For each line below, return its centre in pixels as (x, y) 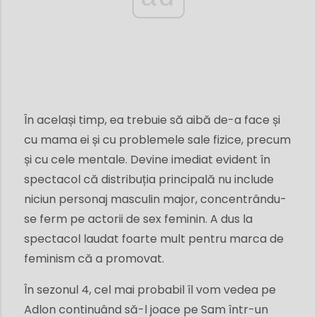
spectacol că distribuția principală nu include (149, 180)
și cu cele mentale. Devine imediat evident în (147, 160)
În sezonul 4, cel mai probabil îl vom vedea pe (150, 290)
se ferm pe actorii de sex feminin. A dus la (138, 219)
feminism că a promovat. (94, 259)
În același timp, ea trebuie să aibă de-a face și (152, 120)
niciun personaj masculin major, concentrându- (155, 200)
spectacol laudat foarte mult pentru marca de (154, 239)
